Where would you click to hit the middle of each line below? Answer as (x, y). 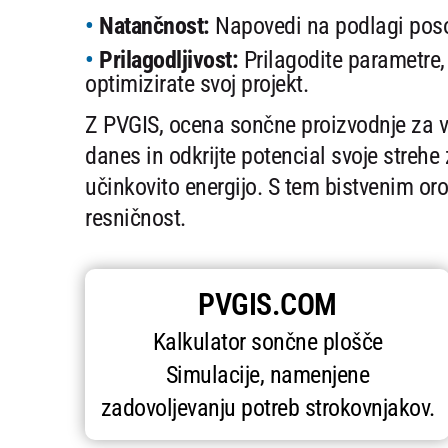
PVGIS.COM (267, 305)
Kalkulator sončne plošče (267, 342)
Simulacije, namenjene (267, 375)
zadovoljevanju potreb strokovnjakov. (267, 408)
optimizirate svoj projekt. (196, 84)
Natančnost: (154, 26)
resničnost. (135, 218)
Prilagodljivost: (168, 60)
